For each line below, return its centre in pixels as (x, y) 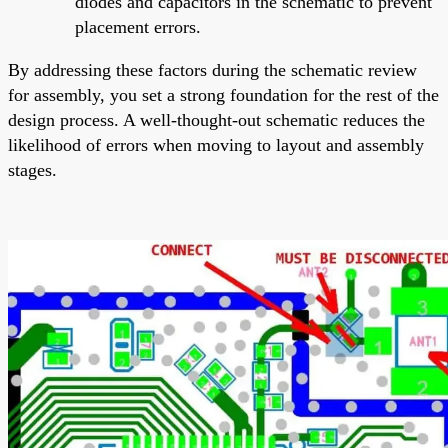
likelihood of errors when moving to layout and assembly (216, 144)
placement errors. (138, 26)
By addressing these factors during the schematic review (212, 69)
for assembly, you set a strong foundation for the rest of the (223, 94)
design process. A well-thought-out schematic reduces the (216, 119)
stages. (32, 169)
